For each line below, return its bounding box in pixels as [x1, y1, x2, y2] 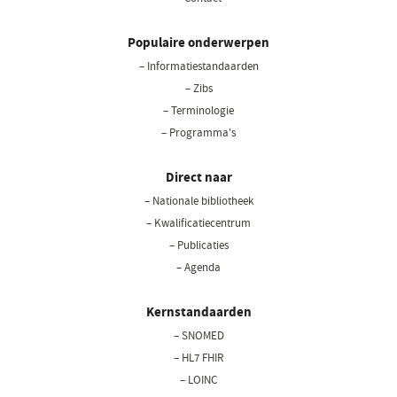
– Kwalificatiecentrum [146, 214, 251, 230]
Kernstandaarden [145, 302, 252, 321]
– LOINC [180, 371, 217, 387]
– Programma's [161, 124, 236, 140]
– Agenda [176, 259, 221, 275]
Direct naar [165, 167, 232, 186]
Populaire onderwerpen [128, 33, 269, 51]
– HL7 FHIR [174, 349, 223, 365]
